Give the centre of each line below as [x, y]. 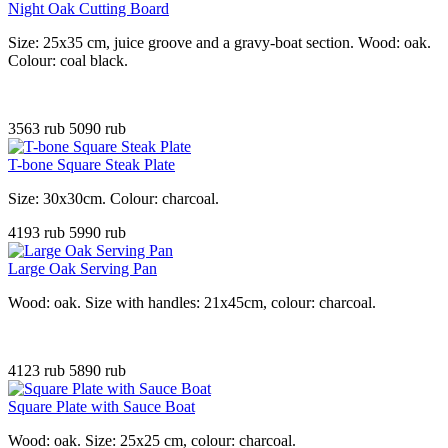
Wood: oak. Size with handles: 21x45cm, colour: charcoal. [192, 302]
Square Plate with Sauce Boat [101, 406]
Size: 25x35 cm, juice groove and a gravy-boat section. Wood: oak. [219, 42]
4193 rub [38, 232]
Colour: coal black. [68, 60]
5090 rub [97, 128]
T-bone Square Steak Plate [91, 164]
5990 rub [97, 232]
